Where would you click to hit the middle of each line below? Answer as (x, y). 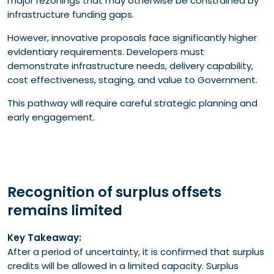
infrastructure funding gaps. (71, 14)
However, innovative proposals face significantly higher (132, 37)
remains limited (65, 210)
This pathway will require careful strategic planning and (132, 103)
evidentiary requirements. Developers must (106, 51)
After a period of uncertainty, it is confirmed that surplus (136, 252)
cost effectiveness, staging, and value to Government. (132, 80)
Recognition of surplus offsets (114, 192)
